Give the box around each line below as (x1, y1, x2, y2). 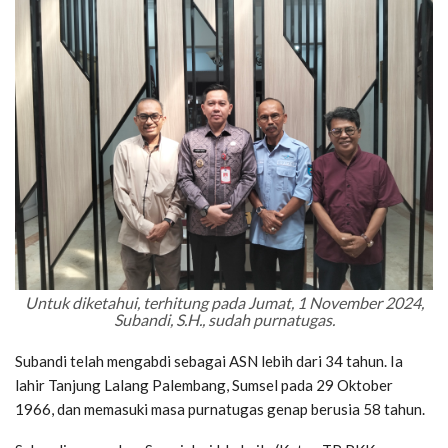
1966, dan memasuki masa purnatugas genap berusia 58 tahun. (15, 399, 425, 418)
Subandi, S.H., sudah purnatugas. (113, 309, 335, 329)
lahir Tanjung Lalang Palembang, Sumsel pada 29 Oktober (15, 375, 393, 394)
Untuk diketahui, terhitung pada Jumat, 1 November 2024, (24, 292, 424, 312)
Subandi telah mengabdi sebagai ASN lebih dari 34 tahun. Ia (15, 351, 403, 370)
